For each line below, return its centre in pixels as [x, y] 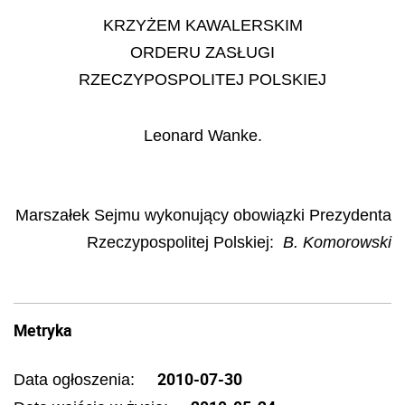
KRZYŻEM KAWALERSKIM [202, 25]
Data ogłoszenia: [76, 380]
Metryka [42, 330]
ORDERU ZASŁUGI [202, 52]
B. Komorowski [337, 242]
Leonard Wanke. [202, 136]
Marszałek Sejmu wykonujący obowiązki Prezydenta [203, 215]
